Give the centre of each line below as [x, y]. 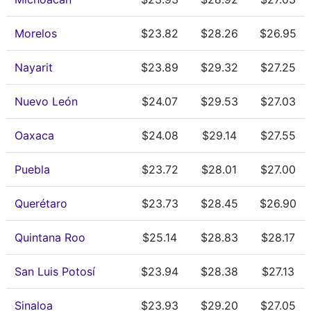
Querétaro [41, 203]
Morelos [36, 33]
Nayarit [34, 67]
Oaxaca [34, 135]
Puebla [32, 169]
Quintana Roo [50, 237]
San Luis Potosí [55, 271]
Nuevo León [46, 101]
